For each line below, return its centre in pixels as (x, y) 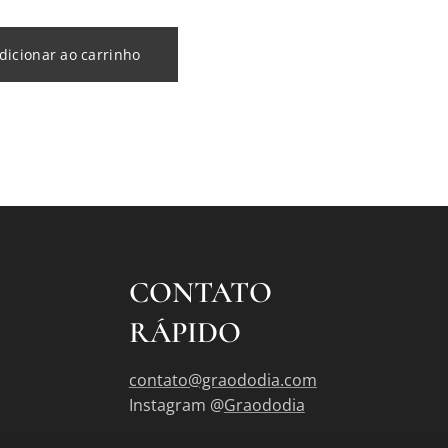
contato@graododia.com (222, 380)
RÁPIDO (184, 332)
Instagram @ (176, 405)
